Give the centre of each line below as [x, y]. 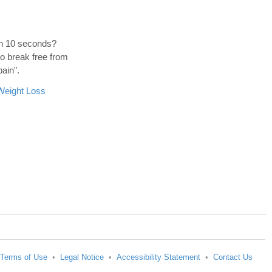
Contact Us [233, 257]
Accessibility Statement [158, 257]
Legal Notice [82, 257]
